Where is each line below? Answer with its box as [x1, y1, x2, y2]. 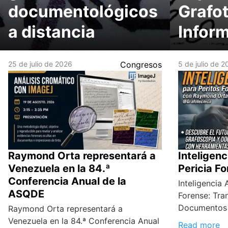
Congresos [120, 60, 162, 70]
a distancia [8, 22, 95, 42]
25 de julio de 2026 [8, 60, 72, 69]
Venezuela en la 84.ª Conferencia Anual [8, 216, 159, 226]
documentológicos [8, 2, 158, 22]
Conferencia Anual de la [8, 175, 126, 188]
